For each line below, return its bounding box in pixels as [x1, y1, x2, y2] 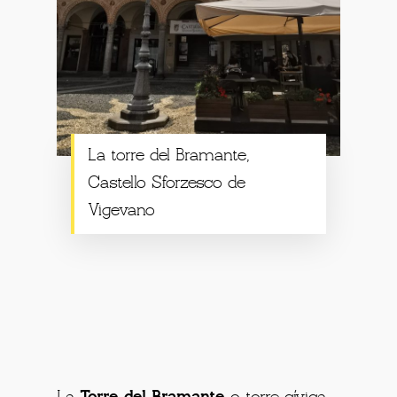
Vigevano [88, 203, 156, 220]
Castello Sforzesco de [88, 175, 246, 192]
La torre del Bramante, [88, 148, 251, 165]
